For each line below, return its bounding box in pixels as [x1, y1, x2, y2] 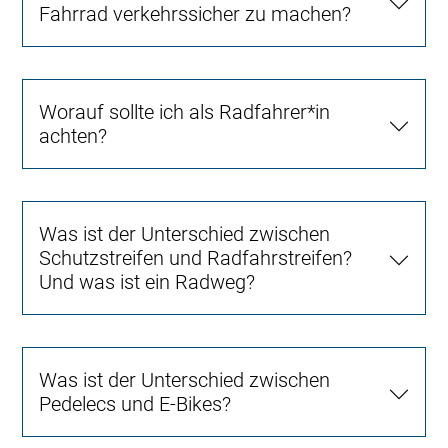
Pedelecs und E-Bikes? [39, 392, 232, 417]
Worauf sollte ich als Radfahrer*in [39, 100, 331, 125]
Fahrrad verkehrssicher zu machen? [39, 2, 352, 27]
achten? [39, 124, 108, 149]
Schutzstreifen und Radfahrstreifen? [39, 246, 353, 271]
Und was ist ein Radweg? [39, 270, 256, 295]
